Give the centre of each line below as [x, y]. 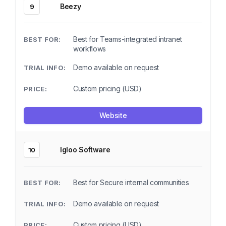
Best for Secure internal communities [131, 182]
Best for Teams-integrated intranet [128, 39]
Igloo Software [85, 150]
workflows [90, 49]
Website [113, 115]
